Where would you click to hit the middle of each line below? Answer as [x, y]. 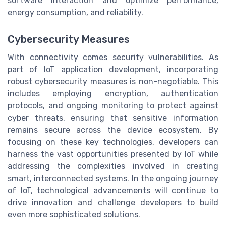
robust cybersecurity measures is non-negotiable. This [113, 82]
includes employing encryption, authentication [113, 94]
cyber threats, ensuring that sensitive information [113, 118]
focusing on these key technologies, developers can [113, 142]
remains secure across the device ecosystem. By [113, 130]
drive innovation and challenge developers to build [113, 203]
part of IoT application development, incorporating [113, 70]
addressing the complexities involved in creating [113, 166]
